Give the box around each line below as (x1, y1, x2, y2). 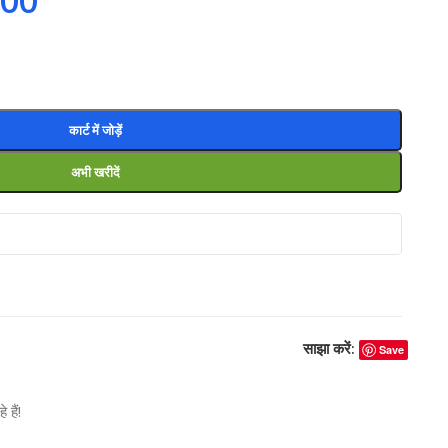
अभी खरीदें (71, 163, 121, 181)
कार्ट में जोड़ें (69, 121, 123, 139)
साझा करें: (302, 338, 355, 358)
